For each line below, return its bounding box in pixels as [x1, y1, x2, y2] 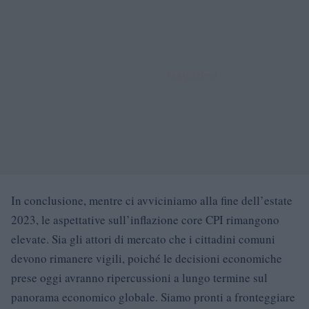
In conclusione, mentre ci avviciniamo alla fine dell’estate [11, 192, 292, 208]
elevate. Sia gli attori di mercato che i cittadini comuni [11, 230, 275, 247]
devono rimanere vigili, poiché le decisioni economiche [11, 250, 282, 266]
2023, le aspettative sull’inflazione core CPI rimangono [11, 211, 279, 228]
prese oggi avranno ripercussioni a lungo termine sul [11, 269, 268, 286]
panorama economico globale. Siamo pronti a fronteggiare [11, 288, 295, 305]
